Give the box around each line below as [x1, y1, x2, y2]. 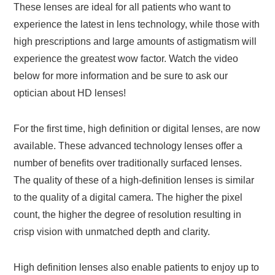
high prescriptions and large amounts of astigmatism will [14, 36, 257, 47]
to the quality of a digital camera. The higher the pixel [14, 192, 243, 203]
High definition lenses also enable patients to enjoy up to [14, 262, 260, 273]
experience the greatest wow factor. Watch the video [14, 53, 239, 64]
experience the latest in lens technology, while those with [14, 19, 260, 30]
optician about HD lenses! [14, 88, 126, 99]
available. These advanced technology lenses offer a [14, 141, 243, 152]
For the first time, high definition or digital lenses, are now [14, 123, 261, 134]
